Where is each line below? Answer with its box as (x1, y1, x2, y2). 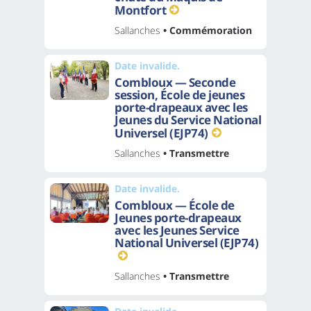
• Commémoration (160, 23, 252, 37)
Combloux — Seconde (115, 74, 235, 90)
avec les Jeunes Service (115, 221, 239, 238)
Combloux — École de (115, 196, 235, 213)
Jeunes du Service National (115, 111, 261, 128)
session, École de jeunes (115, 86, 244, 103)
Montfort (115, 1, 166, 18)
